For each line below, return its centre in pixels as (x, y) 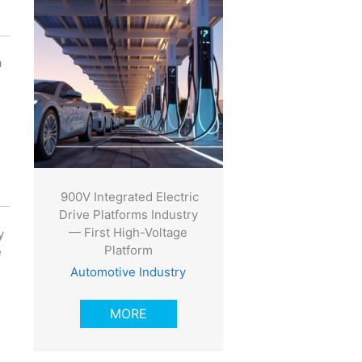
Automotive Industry (128, 272)
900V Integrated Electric (128, 197)
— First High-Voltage (128, 233)
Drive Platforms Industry (128, 215)
